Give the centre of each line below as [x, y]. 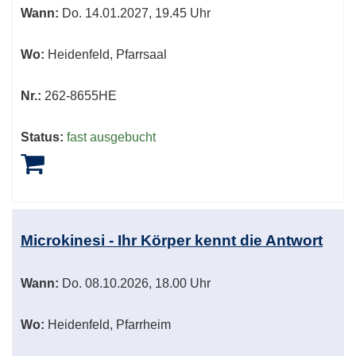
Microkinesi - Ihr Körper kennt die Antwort [172, 241]
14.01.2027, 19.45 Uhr [146, 14]
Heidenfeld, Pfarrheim [108, 325]
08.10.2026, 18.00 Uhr [146, 284]
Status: [42, 137]
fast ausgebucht [111, 137]
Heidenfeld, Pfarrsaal [106, 55]
